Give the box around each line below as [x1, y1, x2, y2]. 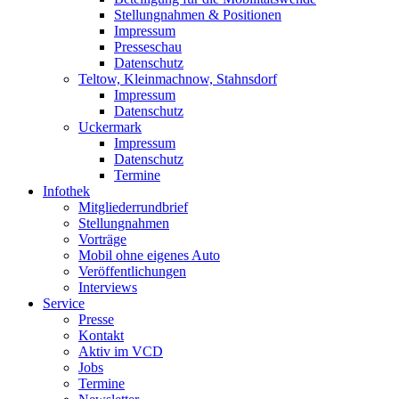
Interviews [78, 280, 137, 295]
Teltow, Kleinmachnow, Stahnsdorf [78, 71, 277, 86]
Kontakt [78, 328, 124, 343]
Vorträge [78, 232, 126, 247]
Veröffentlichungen [78, 264, 186, 279]
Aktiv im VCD [78, 344, 163, 359]
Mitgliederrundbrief [78, 199, 188, 215]
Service [43, 296, 85, 311]
